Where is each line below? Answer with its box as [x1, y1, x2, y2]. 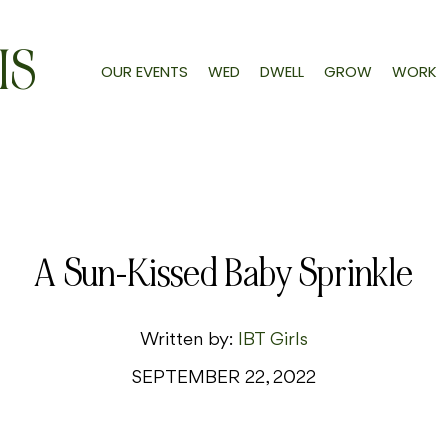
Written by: [140, 330, 238, 351]
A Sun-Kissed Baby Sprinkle [35, 249, 413, 299]
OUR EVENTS [100, 60, 188, 82]
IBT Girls [238, 330, 308, 351]
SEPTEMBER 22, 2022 [132, 368, 316, 389]
